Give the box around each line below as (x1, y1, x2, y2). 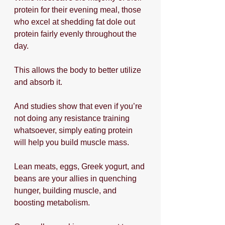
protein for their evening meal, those (14, 6, 143, 14)
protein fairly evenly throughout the (14, 30, 139, 38)
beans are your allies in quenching (14, 174, 139, 183)
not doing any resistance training (14, 114, 132, 123)
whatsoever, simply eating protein (14, 126, 135, 135)
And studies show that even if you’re (14, 102, 144, 110)
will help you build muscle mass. (14, 138, 129, 147)
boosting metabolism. (14, 198, 92, 207)
